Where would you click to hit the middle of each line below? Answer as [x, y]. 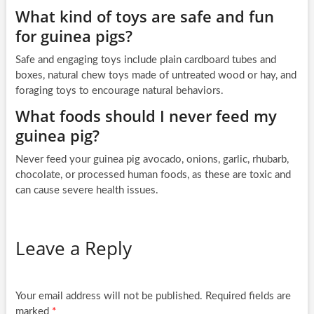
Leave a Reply [73, 248]
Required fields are [248, 296]
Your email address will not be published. [109, 296]
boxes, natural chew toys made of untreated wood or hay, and [156, 75]
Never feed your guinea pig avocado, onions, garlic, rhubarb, [152, 159]
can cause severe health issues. [87, 190]
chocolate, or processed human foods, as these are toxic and [153, 175]
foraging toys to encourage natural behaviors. [119, 90]
